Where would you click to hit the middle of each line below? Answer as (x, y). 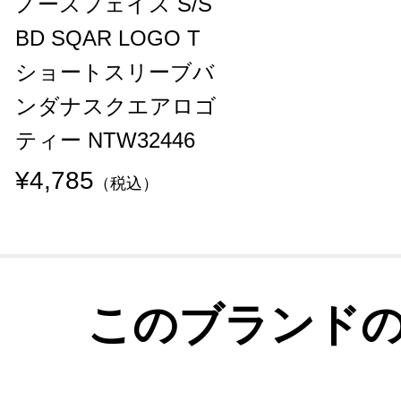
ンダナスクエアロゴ (116, 106)
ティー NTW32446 (105, 140)
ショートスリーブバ (115, 72)
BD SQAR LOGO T (108, 38)
